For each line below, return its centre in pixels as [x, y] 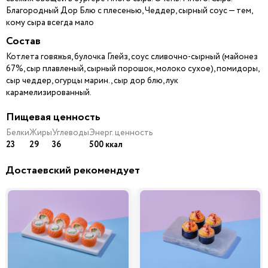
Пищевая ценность [53, 117]
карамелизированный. [49, 92]
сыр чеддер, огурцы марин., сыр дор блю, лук [92, 80]
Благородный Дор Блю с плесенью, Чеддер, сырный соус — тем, [129, 10]
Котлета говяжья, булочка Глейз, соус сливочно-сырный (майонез [132, 57]
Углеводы [71, 133]
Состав [23, 41]
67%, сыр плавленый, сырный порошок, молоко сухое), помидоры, [133, 68]
